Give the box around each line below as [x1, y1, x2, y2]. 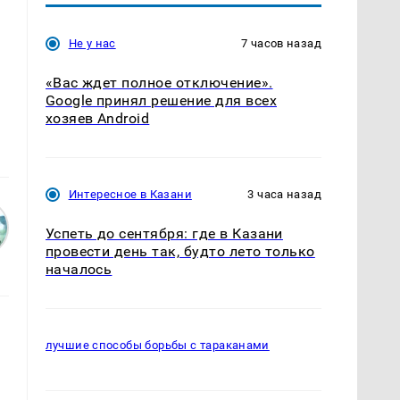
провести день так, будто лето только [45, 242, 315, 260]
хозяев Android [45, 109, 150, 127]
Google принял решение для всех [45, 91, 277, 109]
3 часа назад [247, 187, 321, 201]
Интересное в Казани [68, 187, 192, 201]
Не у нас [68, 36, 116, 50]
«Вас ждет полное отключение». [45, 73, 273, 91]
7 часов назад [241, 36, 321, 50]
